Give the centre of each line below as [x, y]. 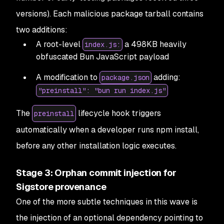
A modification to [68, 77]
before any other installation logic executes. [96, 146]
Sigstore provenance [61, 187]
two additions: [42, 30]
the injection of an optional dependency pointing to [109, 218]
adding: [166, 77]
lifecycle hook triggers [118, 113]
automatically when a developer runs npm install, [107, 130]
